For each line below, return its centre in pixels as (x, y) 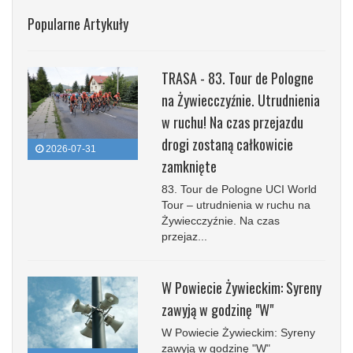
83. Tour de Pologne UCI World (239, 189)
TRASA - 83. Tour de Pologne (238, 78)
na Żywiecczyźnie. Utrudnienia (241, 100)
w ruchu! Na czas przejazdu (232, 122)
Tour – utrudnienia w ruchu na (236, 204)
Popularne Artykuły (78, 23)
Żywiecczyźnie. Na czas (221, 220)
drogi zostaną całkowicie (227, 144)
